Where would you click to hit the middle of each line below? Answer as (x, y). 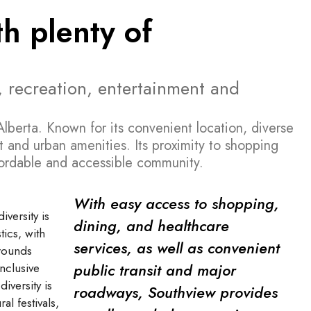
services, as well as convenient (177, 248)
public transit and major (155, 270)
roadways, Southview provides (176, 293)
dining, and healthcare (151, 226)
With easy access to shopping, (176, 204)
